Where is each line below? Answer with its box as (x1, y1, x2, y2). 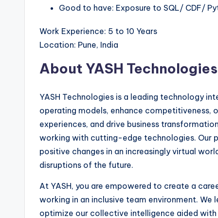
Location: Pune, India (39, 39, 118, 50)
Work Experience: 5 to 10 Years (39, 26, 157, 36)
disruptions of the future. (39, 160, 133, 170)
